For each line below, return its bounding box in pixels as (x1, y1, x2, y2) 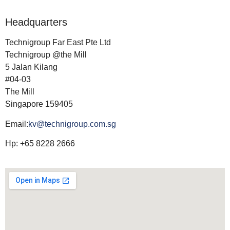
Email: (5, 119, 28, 128)
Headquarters (5, 16, 67, 28)
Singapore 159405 (5, 100, 73, 109)
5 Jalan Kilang (5, 63, 57, 72)
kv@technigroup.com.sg (28, 119, 116, 128)
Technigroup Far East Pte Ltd (5, 38, 111, 47)
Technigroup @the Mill (5, 50, 87, 60)
